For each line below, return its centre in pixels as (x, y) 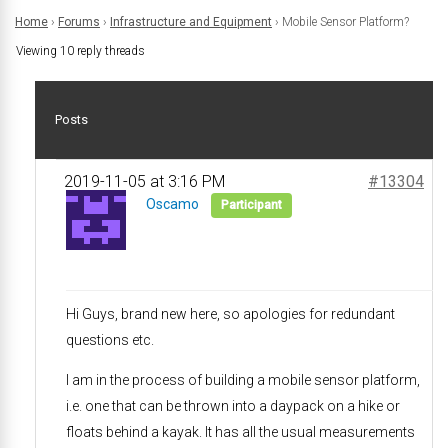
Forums (79, 22)
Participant (251, 205)
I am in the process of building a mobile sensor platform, (243, 380)
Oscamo (172, 204)
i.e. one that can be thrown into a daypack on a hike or (233, 406)
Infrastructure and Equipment (191, 22)
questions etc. (110, 340)
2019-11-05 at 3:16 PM (144, 181)
